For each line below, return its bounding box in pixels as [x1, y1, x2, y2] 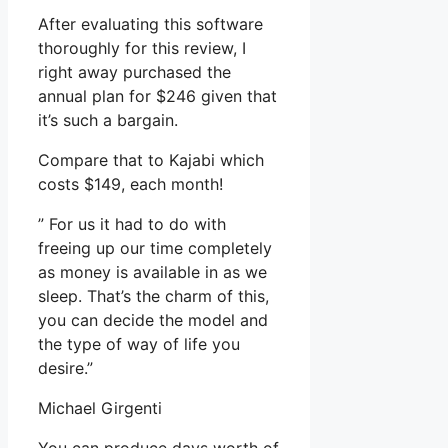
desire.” [38, 358, 93, 379]
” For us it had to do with [38, 214, 226, 235]
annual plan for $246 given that [38, 86, 277, 107]
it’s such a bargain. [38, 110, 178, 131]
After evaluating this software [38, 14, 263, 35]
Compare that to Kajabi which [38, 150, 264, 171]
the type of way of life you [38, 334, 240, 355]
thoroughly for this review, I [38, 38, 246, 59]
